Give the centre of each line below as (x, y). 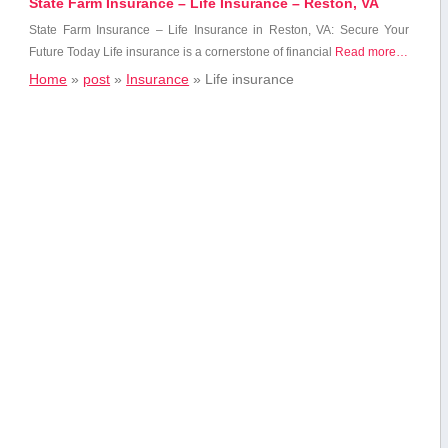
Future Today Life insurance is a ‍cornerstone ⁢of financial (182, 52)
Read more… (372, 52)
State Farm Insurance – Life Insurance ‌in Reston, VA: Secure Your (219, 30)
